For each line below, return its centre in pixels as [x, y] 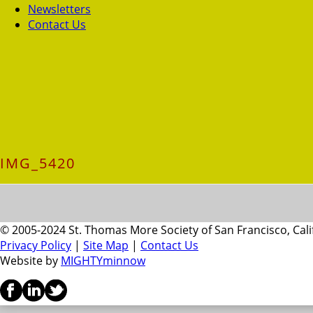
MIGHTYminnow [103, 261]
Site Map [106, 246]
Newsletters [59, 9]
